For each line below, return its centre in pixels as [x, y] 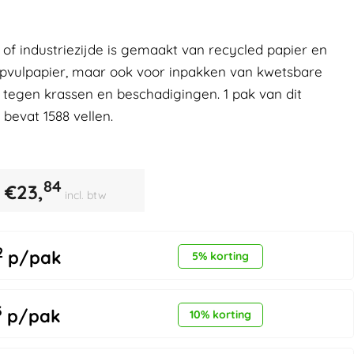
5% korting [221, 256]
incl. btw [85, 195]
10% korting [221, 314]
